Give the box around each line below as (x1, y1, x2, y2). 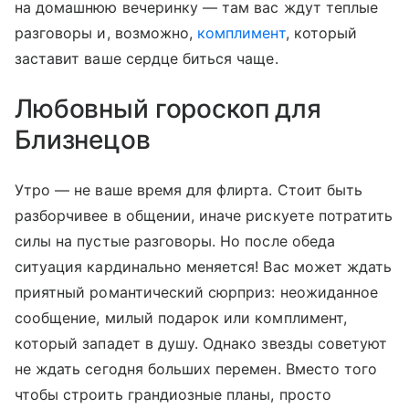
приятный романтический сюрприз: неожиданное (15, 283, 379, 302)
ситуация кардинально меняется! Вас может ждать (15, 257, 393, 277)
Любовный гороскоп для (15, 93, 322, 125)
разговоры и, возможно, (15, 24, 198, 43)
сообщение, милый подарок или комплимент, (15, 309, 347, 328)
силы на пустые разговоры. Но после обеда (15, 232, 335, 251)
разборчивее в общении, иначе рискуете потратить (15, 206, 393, 225)
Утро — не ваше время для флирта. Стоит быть (15, 181, 363, 200)
